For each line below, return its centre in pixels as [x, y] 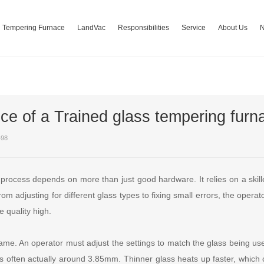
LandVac [91, 28]
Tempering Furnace [33, 28]
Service [193, 28]
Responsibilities [143, 28]
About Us [232, 28]
